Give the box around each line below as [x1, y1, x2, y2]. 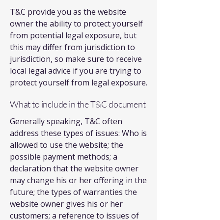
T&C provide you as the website [10, 6, 126, 17]
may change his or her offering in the [10, 175, 147, 186]
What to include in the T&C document [10, 99, 146, 110]
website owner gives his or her [10, 198, 123, 209]
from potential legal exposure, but [10, 30, 137, 41]
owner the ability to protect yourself [10, 18, 143, 29]
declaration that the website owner [10, 163, 138, 174]
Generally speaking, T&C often [10, 116, 122, 127]
